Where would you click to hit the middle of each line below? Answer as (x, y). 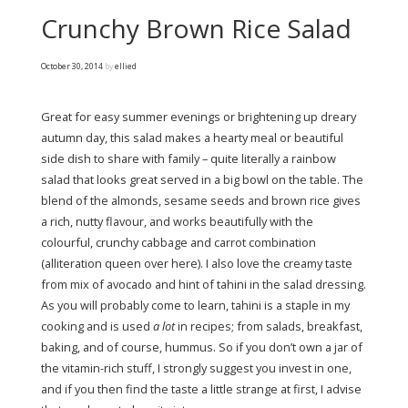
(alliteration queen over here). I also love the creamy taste (197, 263)
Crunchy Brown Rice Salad (196, 28)
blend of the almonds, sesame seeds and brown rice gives (201, 200)
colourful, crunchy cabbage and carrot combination (178, 242)
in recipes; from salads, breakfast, (270, 326)
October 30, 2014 (72, 66)
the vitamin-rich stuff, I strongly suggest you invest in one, (196, 368)
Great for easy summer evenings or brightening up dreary (199, 117)
